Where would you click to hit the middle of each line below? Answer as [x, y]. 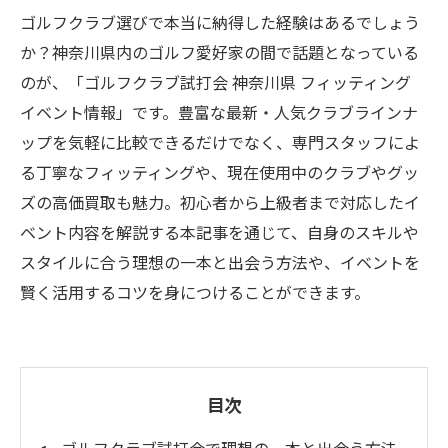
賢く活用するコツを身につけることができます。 [195, 292]
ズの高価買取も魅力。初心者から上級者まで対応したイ [220, 202]
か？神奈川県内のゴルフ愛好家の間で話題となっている [219, 52]
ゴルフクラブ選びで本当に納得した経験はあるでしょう [220, 22]
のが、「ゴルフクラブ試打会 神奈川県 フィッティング [223, 82]
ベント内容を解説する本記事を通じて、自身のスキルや [219, 232]
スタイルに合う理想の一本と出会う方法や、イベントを [220, 262]
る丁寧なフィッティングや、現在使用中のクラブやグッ [219, 172]
